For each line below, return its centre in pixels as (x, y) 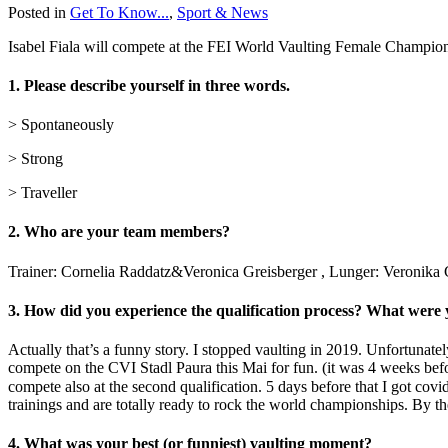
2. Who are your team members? (119, 232)
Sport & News (222, 12)
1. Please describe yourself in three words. (149, 85)
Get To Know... (119, 12)
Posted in (37, 12)
